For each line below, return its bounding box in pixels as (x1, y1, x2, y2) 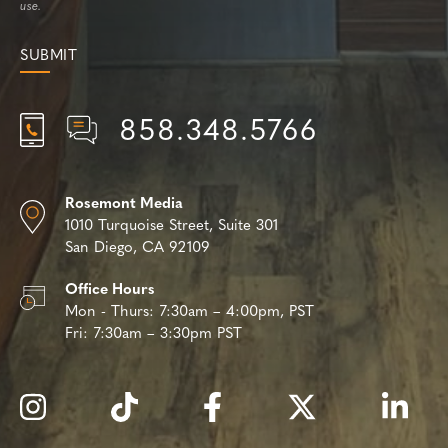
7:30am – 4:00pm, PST (160, 304, 314, 320)
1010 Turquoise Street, (64, 218, 218, 234)
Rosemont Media (64, 196, 183, 212)
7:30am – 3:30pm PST (94, 326, 242, 342)
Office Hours (65, 282, 155, 298)
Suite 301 (217, 218, 278, 234)
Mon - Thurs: (65, 304, 154, 320)
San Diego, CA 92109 (64, 240, 209, 256)
